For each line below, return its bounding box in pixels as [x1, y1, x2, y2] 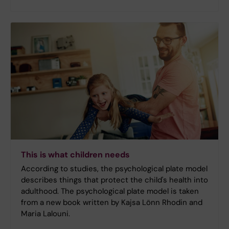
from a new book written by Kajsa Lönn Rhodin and [21, 197, 202, 208]
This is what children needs [21, 149, 130, 160]
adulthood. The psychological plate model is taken [21, 186, 199, 196]
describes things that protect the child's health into [21, 174, 208, 185]
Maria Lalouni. [21, 208, 72, 219]
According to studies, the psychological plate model [21, 163, 208, 174]
